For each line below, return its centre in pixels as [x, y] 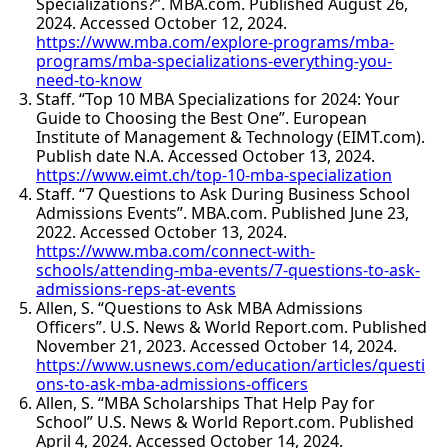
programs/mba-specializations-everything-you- [214, 60]
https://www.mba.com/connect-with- [175, 250]
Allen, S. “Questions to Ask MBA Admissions [199, 307]
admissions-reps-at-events [136, 288]
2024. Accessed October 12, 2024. [161, 22]
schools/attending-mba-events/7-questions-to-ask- [228, 269]
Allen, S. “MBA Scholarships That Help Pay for [205, 402]
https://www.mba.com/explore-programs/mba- [215, 41]
